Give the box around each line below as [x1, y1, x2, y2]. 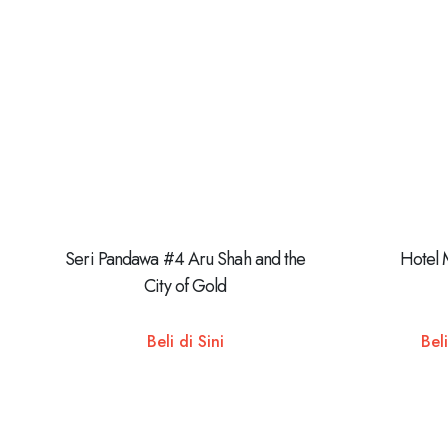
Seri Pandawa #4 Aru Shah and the [65, 246, 306, 273]
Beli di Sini [146, 329, 224, 353]
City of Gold [144, 273, 227, 300]
